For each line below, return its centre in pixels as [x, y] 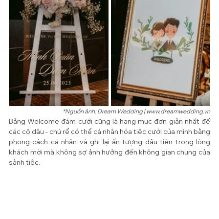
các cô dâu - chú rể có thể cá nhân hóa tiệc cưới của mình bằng [109, 131]
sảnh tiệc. [24, 162]
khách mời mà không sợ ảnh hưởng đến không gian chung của [109, 152]
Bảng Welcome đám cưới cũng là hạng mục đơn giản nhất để [109, 121]
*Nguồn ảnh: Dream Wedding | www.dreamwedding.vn [136, 111]
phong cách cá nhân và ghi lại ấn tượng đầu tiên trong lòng [109, 142]
